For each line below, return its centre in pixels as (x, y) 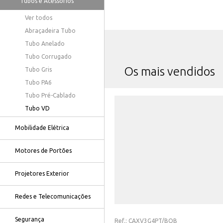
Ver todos (39, 18)
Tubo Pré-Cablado (50, 95)
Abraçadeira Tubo (50, 31)
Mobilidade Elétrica (42, 128)
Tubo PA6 (38, 82)
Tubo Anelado (45, 44)
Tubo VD (37, 108)
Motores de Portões (43, 151)
